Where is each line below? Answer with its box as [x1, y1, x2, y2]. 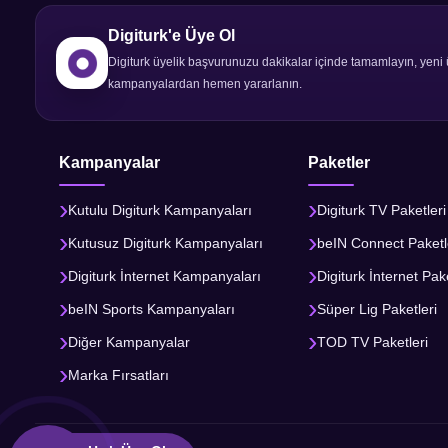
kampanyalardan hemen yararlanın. [108, 77, 302, 92]
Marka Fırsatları [68, 366, 169, 383]
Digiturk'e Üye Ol [108, 27, 235, 45]
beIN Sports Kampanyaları [68, 300, 235, 317]
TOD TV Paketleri [317, 333, 429, 350]
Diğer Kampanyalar [68, 333, 190, 350]
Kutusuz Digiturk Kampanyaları [68, 234, 263, 251]
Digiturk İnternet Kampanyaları [68, 267, 261, 284]
